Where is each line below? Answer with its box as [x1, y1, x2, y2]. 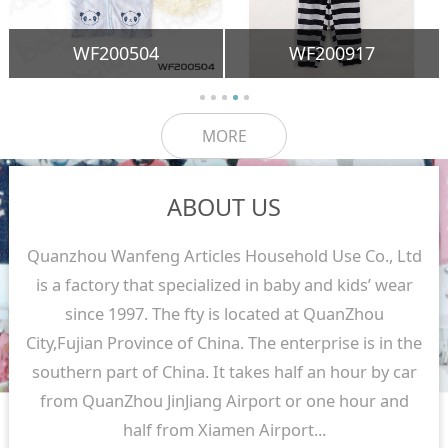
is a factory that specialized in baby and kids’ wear [35, 272, 413, 296]
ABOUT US [167, 190, 281, 223]
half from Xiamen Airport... [122, 417, 326, 441]
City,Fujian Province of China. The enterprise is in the [26, 330, 422, 354]
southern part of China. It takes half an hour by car [31, 359, 417, 383]
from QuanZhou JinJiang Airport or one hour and [39, 388, 409, 412]
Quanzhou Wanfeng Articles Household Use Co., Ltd [26, 243, 422, 267]
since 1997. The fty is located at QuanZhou [64, 301, 384, 325]
